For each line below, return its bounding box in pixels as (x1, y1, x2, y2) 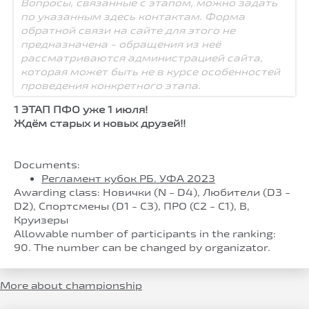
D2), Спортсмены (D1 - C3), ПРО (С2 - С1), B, (14, 199, 250, 212)
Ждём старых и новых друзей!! (14, 117, 186, 129)
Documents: (14, 158, 80, 170)
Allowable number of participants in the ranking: (14, 227, 276, 239)
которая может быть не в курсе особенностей (21, 65, 280, 77)
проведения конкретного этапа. (21, 79, 201, 91)
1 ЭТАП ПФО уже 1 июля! (14, 103, 148, 115)
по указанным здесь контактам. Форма (21, 10, 245, 22)
